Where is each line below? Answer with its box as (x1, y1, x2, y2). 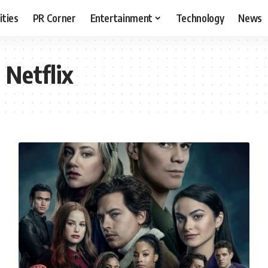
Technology (175, 11, 224, 25)
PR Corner (32, 11, 76, 25)
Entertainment (90, 11, 153, 25)
